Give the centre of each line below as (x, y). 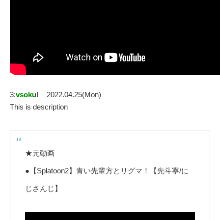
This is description (39, 107)
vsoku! (27, 95)
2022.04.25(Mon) (74, 95)
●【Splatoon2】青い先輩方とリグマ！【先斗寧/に (107, 171)
